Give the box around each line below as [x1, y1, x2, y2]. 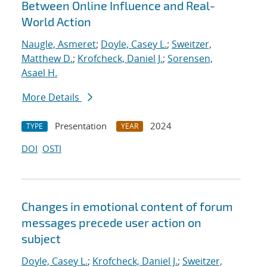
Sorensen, [167, 52, 213, 66]
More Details [22, 91, 82, 104]
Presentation [55, 120, 107, 132]
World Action [21, 14, 91, 29]
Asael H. [21, 66, 57, 80]
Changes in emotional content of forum [21, 199, 233, 214]
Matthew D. [21, 52, 73, 66]
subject [21, 231, 61, 246]
